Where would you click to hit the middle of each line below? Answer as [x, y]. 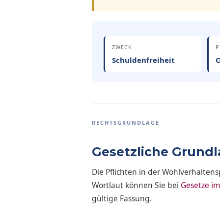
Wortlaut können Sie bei [136, 185]
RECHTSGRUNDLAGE [126, 123]
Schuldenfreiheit [143, 60]
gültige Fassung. [122, 198]
